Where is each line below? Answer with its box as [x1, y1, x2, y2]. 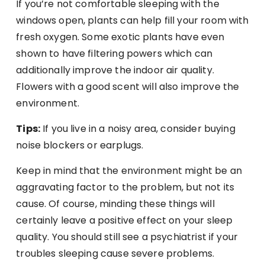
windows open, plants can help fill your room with [16, 13, 249, 27]
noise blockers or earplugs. [16, 138, 144, 152]
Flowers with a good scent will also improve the [16, 79, 240, 93]
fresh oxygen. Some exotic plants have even [16, 30, 225, 44]
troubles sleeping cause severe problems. [16, 246, 215, 260]
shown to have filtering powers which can [16, 46, 213, 60]
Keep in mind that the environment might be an [16, 163, 242, 177]
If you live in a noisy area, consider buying [40, 121, 235, 135]
